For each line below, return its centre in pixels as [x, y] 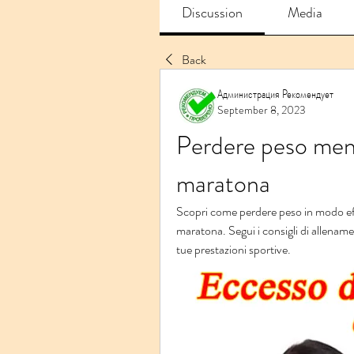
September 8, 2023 [262, 110]
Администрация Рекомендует [275, 94]
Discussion [213, 13]
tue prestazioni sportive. [233, 249]
